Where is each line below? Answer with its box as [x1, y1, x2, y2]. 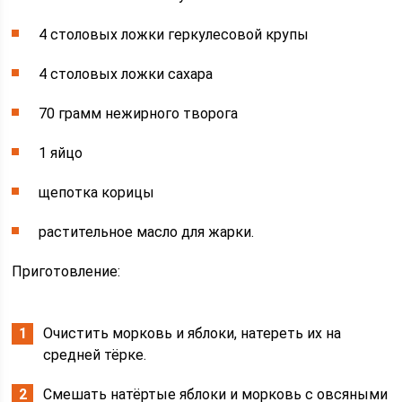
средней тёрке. [43, 346, 147, 364]
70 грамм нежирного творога [39, 105, 239, 123]
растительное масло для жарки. [39, 223, 255, 241]
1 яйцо [39, 144, 83, 162]
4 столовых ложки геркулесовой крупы [39, 26, 310, 44]
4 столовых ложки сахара [39, 66, 214, 83]
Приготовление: [12, 263, 121, 281]
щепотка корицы [39, 184, 155, 202]
